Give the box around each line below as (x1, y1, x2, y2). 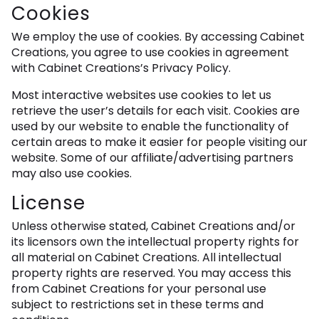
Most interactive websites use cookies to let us (11, 87, 271, 103)
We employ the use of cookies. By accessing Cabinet (11, 28, 305, 45)
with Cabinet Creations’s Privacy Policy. (11, 60, 231, 76)
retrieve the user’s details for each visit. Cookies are (11, 103, 300, 119)
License (11, 190, 85, 216)
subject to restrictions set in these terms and (11, 296, 263, 313)
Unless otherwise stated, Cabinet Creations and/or (11, 218, 296, 234)
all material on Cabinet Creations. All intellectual (11, 249, 281, 266)
